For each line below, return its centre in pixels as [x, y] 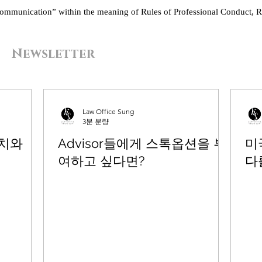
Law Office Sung [108, 111]
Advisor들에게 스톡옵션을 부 [142, 143]
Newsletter [53, 54]
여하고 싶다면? [101, 161]
